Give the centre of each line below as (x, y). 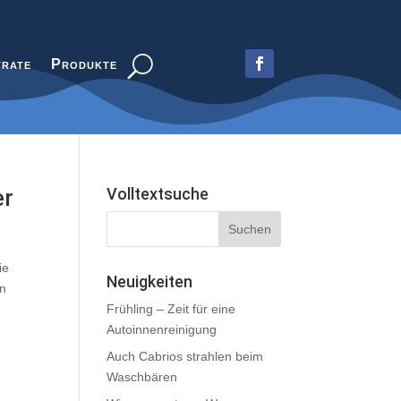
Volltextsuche (158, 194)
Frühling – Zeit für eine (171, 309)
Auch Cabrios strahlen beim (185, 356)
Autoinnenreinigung (162, 329)
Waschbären (142, 377)
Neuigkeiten (150, 282)
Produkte (84, 64)
